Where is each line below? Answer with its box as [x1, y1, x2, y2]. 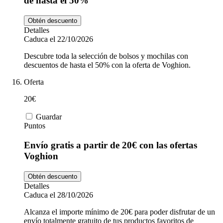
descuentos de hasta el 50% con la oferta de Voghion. [24, 61, 191, 70]
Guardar [36, 112, 62, 121]
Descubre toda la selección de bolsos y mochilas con [24, 52, 188, 61]
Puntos [24, 121, 45, 130]
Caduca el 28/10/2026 [24, 190, 93, 199]
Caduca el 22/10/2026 [24, 35, 93, 44]
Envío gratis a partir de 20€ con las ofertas [24, 139, 197, 150]
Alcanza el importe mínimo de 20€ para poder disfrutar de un [24, 207, 215, 216]
